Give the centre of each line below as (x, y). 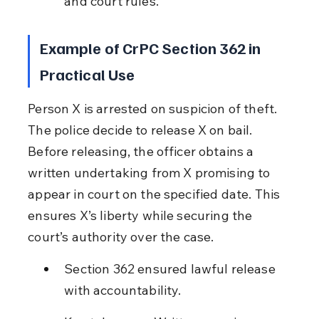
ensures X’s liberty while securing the (142, 215)
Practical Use (87, 74)
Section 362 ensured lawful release (171, 268)
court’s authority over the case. (121, 236)
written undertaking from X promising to (151, 172)
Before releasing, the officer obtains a (142, 151)
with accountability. (123, 290)
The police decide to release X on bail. (142, 130)
